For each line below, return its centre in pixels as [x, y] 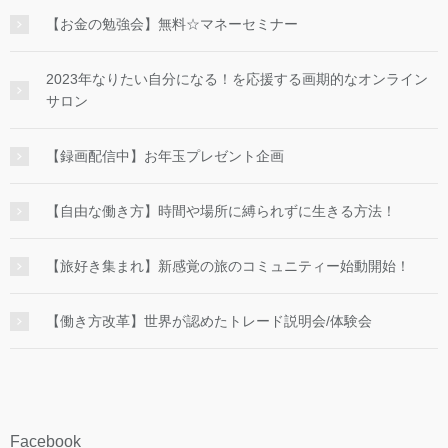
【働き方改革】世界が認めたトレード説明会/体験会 [209, 321]
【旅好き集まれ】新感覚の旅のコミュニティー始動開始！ [228, 266]
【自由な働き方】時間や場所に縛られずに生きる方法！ [221, 211]
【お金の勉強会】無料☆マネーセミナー [172, 24]
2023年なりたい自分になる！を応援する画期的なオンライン [237, 79]
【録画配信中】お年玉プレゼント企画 [165, 156]
